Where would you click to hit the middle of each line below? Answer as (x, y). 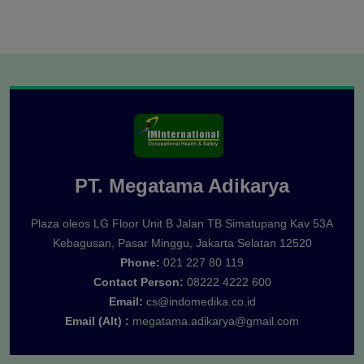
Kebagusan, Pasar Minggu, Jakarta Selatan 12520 (182, 243)
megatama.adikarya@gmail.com (216, 321)
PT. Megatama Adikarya (182, 186)
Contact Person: (138, 282)
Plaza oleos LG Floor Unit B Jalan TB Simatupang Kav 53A (182, 224)
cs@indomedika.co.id (201, 302)
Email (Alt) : (97, 321)
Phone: (140, 263)
